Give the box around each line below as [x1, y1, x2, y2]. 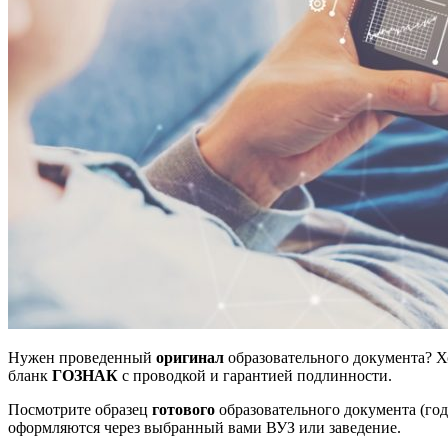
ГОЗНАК [52, 366, 118, 384]
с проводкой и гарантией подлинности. [118, 366, 392, 384]
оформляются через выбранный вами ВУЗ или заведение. [8, 418, 401, 436]
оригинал [156, 348, 224, 366]
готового [152, 400, 215, 418]
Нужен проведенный [8, 348, 156, 366]
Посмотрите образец [8, 400, 152, 418]
